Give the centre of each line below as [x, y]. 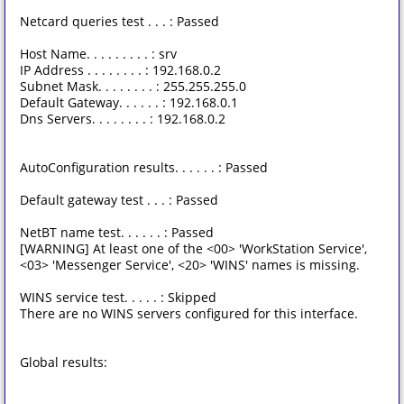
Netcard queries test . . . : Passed [119, 21]
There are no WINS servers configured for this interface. [189, 313]
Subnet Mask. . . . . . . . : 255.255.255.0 [133, 86]
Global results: [64, 362]
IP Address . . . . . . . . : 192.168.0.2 [120, 70]
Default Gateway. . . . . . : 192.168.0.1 [129, 102]
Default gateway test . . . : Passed [119, 200]
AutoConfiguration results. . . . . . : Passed [144, 167]
